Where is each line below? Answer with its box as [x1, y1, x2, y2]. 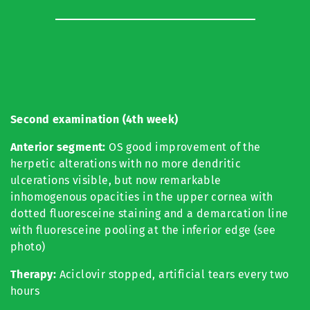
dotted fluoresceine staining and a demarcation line [10, 207, 289, 221]
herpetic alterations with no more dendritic [10, 157, 241, 171]
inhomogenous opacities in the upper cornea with [10, 190, 273, 204]
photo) [10, 240, 46, 254]
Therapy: [10, 268, 60, 282]
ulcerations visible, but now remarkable [10, 174, 221, 188]
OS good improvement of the [105, 140, 261, 154]
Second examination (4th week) [10, 113, 179, 127]
